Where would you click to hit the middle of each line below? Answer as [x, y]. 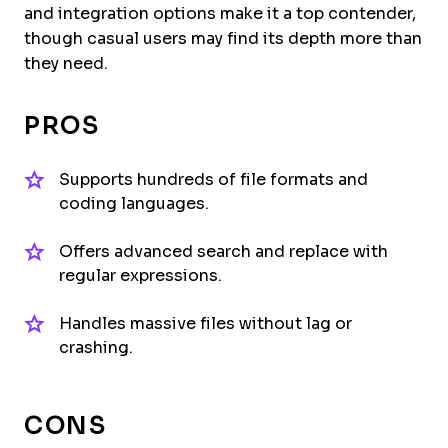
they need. [66, 63]
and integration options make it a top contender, [220, 13]
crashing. [96, 347]
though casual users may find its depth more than [223, 38]
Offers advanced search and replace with [223, 251]
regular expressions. [140, 275]
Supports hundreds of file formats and [213, 179]
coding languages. [134, 203]
